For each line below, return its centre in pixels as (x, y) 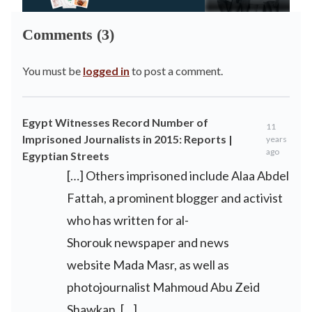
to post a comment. (176, 71)
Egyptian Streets (66, 156)
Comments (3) (68, 34)
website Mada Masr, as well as (148, 265)
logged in (106, 71)
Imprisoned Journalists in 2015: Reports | (127, 139)
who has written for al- (128, 220)
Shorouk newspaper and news (148, 242)
